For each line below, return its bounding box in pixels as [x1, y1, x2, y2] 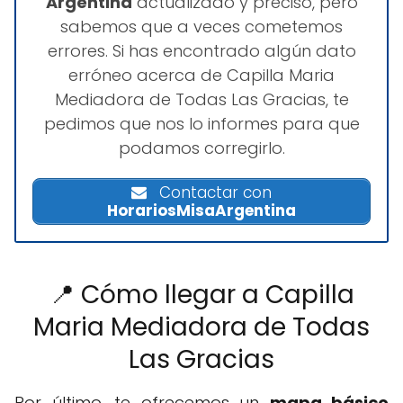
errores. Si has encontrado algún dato [47, 39, 356, 62]
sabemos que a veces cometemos [60, 14, 343, 38]
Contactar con [154, 182, 272, 204]
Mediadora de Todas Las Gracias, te [54, 87, 349, 111]
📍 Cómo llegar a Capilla [49, 277, 354, 313]
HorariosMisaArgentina [107, 200, 296, 222]
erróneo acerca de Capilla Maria [68, 63, 335, 86]
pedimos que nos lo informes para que [43, 112, 360, 135]
